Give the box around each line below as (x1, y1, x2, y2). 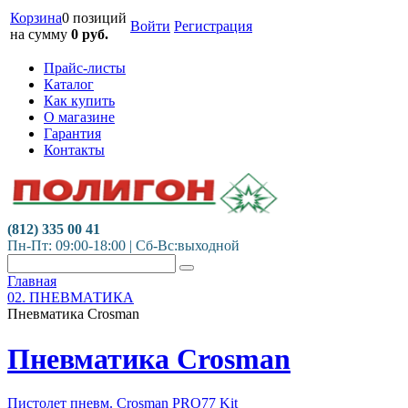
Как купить (44, 93, 115, 108)
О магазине (44, 109, 115, 125)
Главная (7, 273, 56, 290)
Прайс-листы (44, 60, 126, 76)
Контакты (44, 142, 105, 158)
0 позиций (62, 10, 127, 25)
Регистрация (174, 18, 252, 34)
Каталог (44, 76, 94, 92)
